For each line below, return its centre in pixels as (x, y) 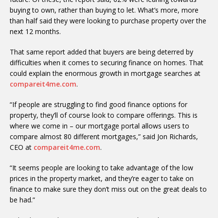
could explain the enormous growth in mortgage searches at (105, 73)
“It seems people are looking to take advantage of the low (101, 168)
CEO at (22, 147)
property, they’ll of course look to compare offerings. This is (104, 115)
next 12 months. (35, 31)
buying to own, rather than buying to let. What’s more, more (104, 10)
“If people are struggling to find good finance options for (99, 104)
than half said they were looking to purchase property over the (108, 21)
